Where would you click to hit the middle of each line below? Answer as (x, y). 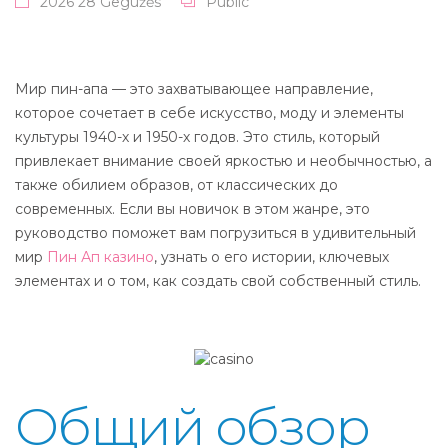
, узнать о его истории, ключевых (271, 257)
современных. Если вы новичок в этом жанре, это (192, 209)
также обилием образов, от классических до (176, 185)
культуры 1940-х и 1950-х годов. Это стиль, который (197, 137)
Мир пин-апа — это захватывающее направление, (194, 89)
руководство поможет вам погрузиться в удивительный (215, 233)
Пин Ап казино (100, 257)
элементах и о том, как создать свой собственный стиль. (218, 281)
